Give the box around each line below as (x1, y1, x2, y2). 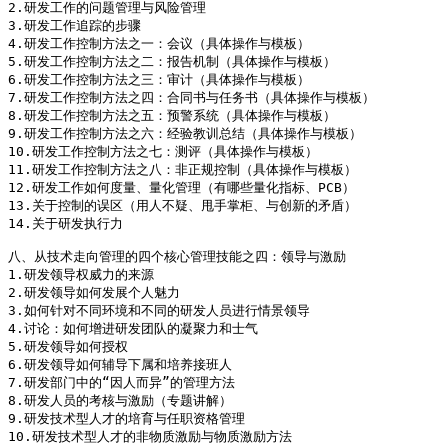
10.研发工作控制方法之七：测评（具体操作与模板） (8, 144, 318, 160)
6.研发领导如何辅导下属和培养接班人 (8, 357, 232, 373)
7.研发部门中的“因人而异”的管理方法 (8, 375, 235, 391)
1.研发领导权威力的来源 (8, 267, 154, 283)
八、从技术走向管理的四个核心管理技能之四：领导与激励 (8, 249, 346, 265)
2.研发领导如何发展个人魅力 (8, 285, 180, 301)
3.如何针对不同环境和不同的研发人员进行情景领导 (8, 303, 310, 319)
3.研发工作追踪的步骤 (8, 18, 141, 34)
